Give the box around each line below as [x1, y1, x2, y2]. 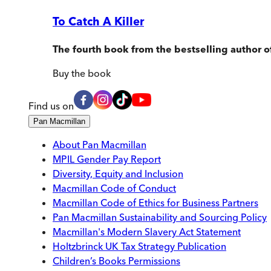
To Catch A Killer [53, 15, 144, 29]
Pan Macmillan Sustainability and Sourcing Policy [53, 211, 267, 224]
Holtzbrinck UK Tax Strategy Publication [53, 240, 226, 253]
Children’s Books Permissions [53, 255, 180, 267]
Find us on [28, 100, 74, 113]
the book [69, 67, 111, 80]
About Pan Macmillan [53, 139, 146, 151]
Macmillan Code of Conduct [53, 182, 176, 195]
